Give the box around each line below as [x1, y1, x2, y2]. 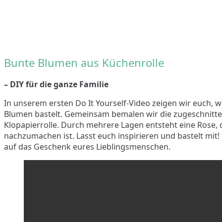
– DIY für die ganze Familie [4, 78, 109, 90]
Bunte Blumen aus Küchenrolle [4, 55, 164, 70]
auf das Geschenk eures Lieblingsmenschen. [4, 141, 170, 152]
